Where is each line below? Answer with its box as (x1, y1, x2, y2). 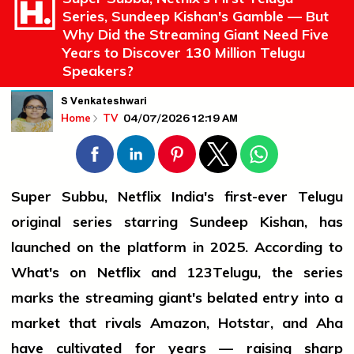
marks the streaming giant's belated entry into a (11, 288, 343, 307)
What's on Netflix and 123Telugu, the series (11, 263, 343, 282)
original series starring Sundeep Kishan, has (11, 213, 343, 232)
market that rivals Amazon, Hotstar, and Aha (11, 314, 343, 333)
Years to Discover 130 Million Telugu (62, 43, 305, 62)
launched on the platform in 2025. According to (11, 238, 343, 257)
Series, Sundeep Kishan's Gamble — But (62, 7, 329, 26)
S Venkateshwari (61, 93, 147, 113)
